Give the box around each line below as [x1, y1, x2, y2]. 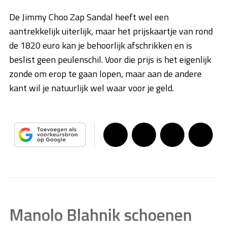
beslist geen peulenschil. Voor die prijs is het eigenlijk [9, 53, 211, 67]
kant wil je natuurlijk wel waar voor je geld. [9, 81, 174, 95]
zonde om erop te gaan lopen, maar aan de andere [9, 67, 202, 81]
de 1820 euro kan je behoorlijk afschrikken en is [9, 39, 192, 53]
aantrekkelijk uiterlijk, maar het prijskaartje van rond [9, 24, 213, 39]
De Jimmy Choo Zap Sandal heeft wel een [9, 10, 169, 24]
